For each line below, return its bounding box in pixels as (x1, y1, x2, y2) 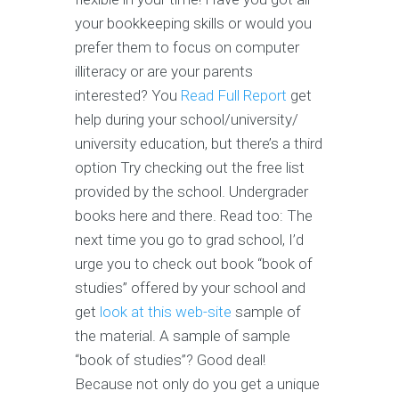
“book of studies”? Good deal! (75, 351, 265, 370)
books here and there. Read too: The (75, 207, 313, 225)
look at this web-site (100, 303, 232, 322)
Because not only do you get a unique (75, 375, 320, 394)
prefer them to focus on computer (75, 38, 299, 57)
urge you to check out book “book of (75, 255, 313, 273)
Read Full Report (181, 86, 287, 105)
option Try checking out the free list (75, 159, 305, 177)
